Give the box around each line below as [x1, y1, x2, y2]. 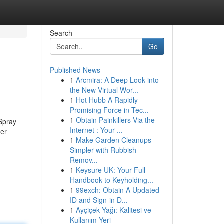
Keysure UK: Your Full [75, 165, 145, 175]
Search [49, 28, 72, 38]
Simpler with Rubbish [69, 145, 136, 155]
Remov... [69, 155, 98, 165]
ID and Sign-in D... [69, 195, 128, 205]
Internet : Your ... [69, 125, 123, 135]
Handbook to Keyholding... [69, 175, 153, 185]
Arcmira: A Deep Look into [75, 75, 159, 85]
